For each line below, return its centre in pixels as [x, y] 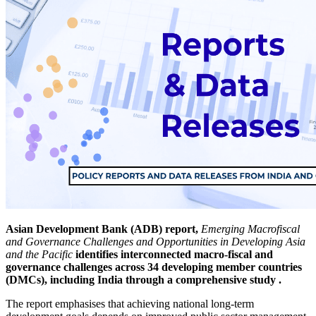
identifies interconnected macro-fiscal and [174, 254]
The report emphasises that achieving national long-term [130, 303]
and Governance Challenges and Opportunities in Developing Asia [156, 241]
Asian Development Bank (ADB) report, [103, 229]
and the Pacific [41, 254]
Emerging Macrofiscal [250, 229]
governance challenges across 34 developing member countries [154, 267]
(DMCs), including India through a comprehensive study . [144, 279]
